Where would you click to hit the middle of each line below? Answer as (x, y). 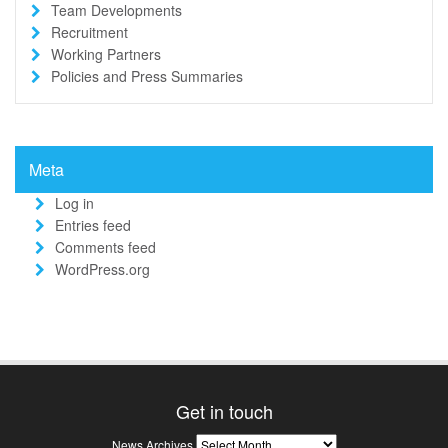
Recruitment (89, 31)
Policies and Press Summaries (147, 75)
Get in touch (224, 410)
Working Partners (106, 53)
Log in (74, 202)
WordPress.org (102, 268)
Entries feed (93, 224)
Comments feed (105, 246)
